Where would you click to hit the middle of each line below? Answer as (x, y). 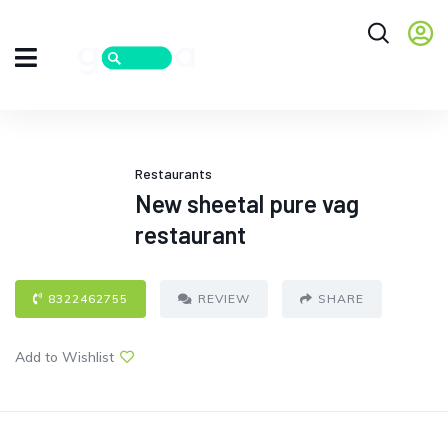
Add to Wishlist (64, 357)
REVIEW (224, 299)
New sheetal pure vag (247, 204)
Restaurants (173, 174)
